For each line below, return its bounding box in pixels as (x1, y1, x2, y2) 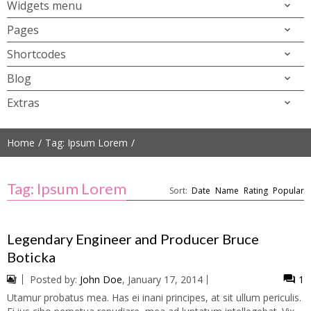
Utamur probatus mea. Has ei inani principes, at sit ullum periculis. (7, 291, 301, 304)
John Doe (80, 273, 122, 286)
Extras (7, 95, 40, 110)
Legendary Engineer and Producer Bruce (7, 230, 259, 247)
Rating (244, 185, 268, 196)
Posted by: (30, 273, 80, 286)
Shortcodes (7, 47, 66, 62)
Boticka (7, 249, 56, 265)
